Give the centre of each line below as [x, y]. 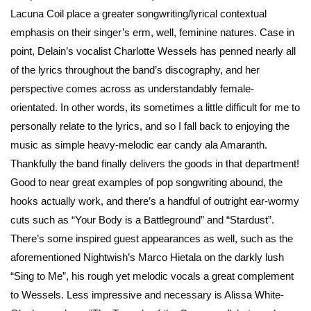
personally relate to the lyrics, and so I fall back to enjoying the [150, 126]
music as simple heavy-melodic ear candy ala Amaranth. [139, 145]
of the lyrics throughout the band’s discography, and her [135, 70]
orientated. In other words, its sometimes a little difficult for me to [155, 108]
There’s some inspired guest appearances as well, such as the [152, 239]
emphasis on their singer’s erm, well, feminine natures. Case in [152, 33]
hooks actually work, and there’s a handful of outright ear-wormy [155, 201]
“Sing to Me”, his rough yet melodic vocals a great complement [152, 276]
